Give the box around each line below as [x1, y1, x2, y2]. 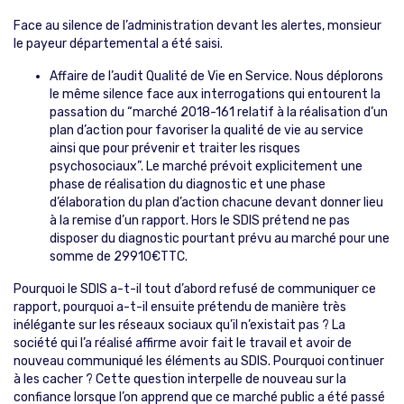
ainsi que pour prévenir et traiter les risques [50, 140, 300, 156]
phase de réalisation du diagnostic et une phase [50, 176, 326, 192]
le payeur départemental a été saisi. [14, 35, 223, 51]
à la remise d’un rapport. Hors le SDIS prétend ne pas [50, 212, 350, 228]
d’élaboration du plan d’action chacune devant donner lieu [50, 194, 383, 210]
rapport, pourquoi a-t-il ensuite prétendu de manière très [14, 298, 346, 315]
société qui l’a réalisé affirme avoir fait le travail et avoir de [14, 335, 352, 351]
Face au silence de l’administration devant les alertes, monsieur [14, 17, 381, 33]
